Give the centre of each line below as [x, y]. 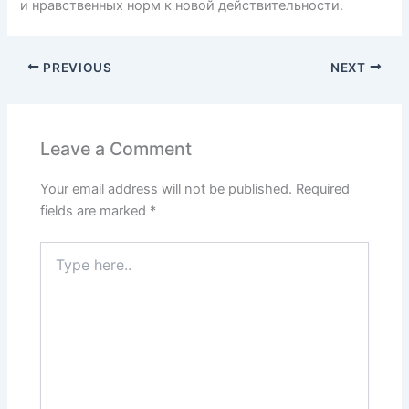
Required [323, 189]
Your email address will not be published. [167, 189]
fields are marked [95, 211]
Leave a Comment [116, 148]
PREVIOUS [76, 67]
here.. [57, 268]
